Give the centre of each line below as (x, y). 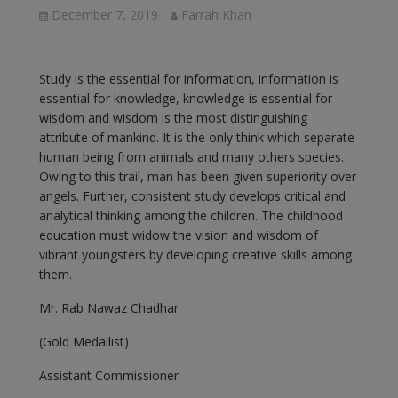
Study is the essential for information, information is (188, 78)
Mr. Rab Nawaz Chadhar (108, 307)
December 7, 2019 (104, 14)
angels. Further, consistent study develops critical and (192, 195)
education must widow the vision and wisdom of (178, 235)
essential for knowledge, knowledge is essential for (185, 98)
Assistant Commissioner (108, 375)
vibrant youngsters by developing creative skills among (195, 254)
